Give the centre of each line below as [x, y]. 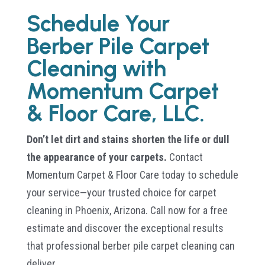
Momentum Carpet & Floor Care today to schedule [132, 174]
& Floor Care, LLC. [115, 113]
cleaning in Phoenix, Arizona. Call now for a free [127, 210]
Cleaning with [96, 68]
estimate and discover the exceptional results [125, 228]
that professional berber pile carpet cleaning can [130, 245]
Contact [185, 157]
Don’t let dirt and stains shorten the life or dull [128, 139]
